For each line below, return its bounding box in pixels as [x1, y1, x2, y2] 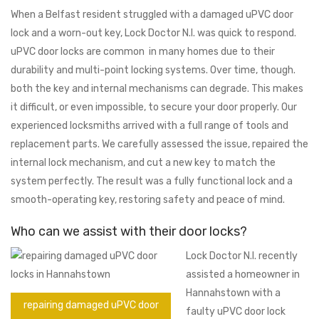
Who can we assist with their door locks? [11, 224, 247, 240]
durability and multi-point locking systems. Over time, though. [11, 64, 296, 77]
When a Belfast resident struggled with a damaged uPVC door [11, 9, 293, 21]
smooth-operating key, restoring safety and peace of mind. [11, 194, 285, 206]
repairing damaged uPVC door [23, 298, 159, 311]
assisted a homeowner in [186, 268, 300, 281]
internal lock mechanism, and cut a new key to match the [11, 157, 276, 169]
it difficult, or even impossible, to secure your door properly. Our [11, 101, 297, 114]
